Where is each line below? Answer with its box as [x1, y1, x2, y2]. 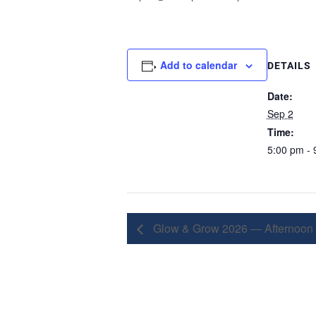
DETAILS [267, 59, 311, 72]
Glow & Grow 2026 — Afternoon [150, 220, 313, 236]
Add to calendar [159, 58, 237, 72]
